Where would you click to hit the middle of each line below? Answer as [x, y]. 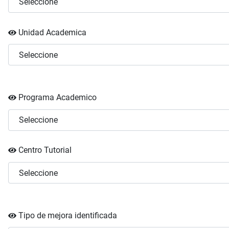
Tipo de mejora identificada [68, 215]
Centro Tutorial [45, 150]
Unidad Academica [52, 32]
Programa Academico [58, 97]
